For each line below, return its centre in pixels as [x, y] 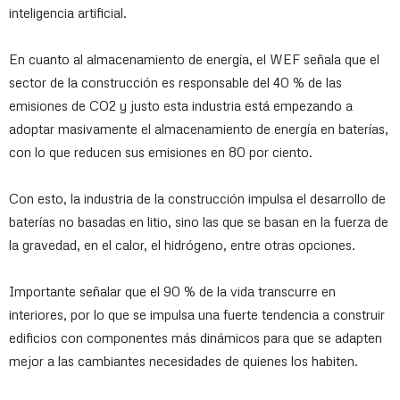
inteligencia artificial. [68, 12]
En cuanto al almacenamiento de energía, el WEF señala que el [194, 59]
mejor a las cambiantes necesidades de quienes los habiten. [183, 361]
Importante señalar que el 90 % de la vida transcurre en [172, 291]
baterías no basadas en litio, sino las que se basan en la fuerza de [199, 221]
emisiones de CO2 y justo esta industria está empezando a [181, 105]
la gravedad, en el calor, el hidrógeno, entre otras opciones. [182, 245]
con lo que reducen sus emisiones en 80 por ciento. [161, 152]
